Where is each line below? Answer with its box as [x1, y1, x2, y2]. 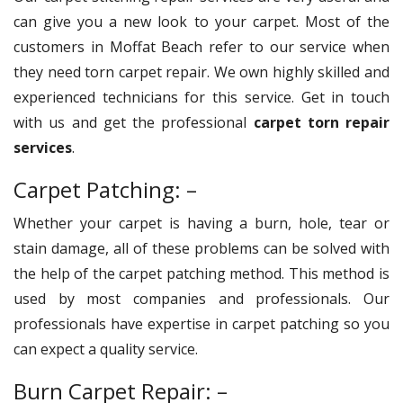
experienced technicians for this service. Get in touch [13, 86, 390, 107]
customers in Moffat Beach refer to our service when [13, 36, 390, 57]
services [13, 137, 72, 157]
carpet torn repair [253, 112, 390, 132]
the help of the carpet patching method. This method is [13, 263, 390, 283]
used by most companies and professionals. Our [13, 288, 390, 309]
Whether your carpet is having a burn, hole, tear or [13, 212, 390, 233]
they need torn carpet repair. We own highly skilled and [13, 61, 390, 82]
